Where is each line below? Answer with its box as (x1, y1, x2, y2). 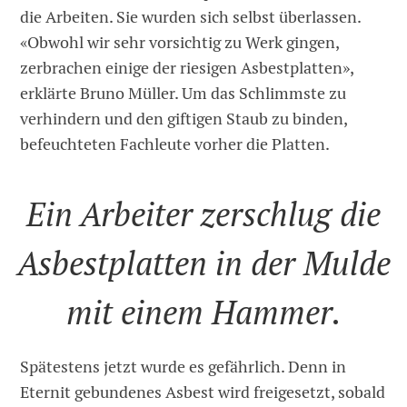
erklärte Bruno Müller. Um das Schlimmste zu (20, 83, 347, 104)
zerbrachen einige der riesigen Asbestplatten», (20, 57, 354, 79)
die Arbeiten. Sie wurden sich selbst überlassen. (20, 6, 362, 28)
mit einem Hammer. (65, 291, 342, 334)
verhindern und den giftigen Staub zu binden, (20, 108, 348, 130)
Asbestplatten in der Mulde (16, 242, 391, 285)
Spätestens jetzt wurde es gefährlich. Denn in (20, 355, 347, 377)
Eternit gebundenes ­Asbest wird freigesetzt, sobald (20, 381, 386, 402)
